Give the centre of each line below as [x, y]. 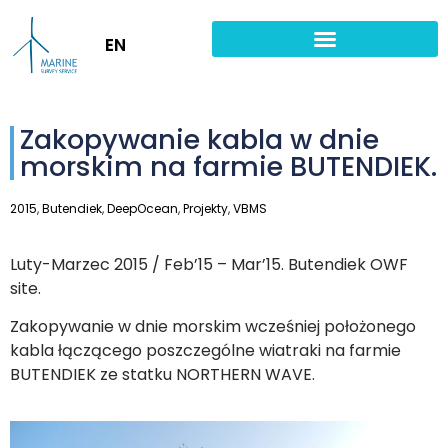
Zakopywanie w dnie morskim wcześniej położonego [213, 326]
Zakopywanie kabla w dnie [199, 139]
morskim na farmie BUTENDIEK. [228, 166]
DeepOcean [142, 208]
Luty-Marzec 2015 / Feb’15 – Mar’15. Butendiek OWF [209, 264]
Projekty [205, 208]
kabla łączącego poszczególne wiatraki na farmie [205, 350]
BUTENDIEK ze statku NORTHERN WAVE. [162, 374]
